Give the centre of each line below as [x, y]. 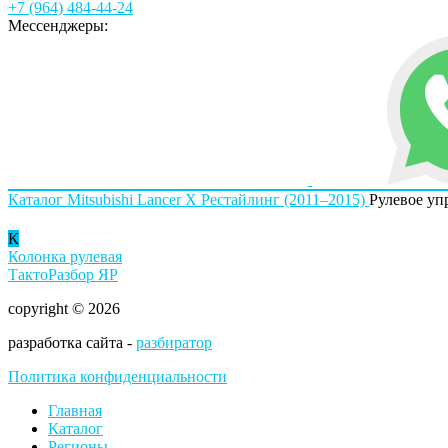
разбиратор [174, 343]
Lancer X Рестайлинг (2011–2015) [251, 199]
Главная [75, 411]
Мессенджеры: [58, 25]
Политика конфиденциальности [117, 377]
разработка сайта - [72, 343]
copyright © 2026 [64, 309]
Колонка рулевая [65, 257]
